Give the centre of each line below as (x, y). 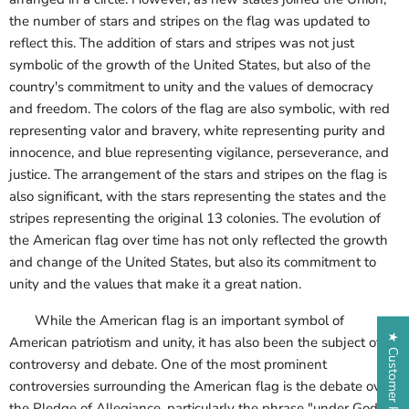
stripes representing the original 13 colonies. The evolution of (195, 219)
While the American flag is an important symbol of (177, 321)
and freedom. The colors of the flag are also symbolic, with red (199, 109)
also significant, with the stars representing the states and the (198, 197)
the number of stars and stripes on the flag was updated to (189, 21)
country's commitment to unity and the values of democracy (191, 87)
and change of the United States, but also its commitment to (193, 262)
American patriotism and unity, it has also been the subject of (195, 343)
